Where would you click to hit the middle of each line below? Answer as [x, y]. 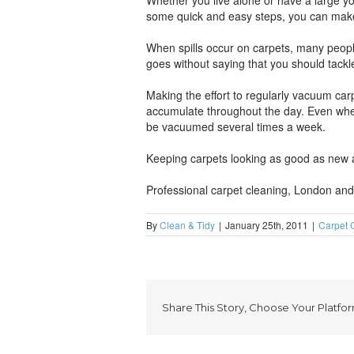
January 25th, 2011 [266, 225]
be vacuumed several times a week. [235, 126]
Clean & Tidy [187, 225]
